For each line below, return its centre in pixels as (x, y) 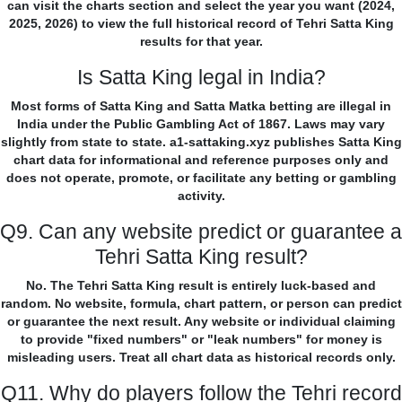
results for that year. (201, 42)
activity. (201, 196)
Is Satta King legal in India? (201, 78)
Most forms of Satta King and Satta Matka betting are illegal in (201, 106)
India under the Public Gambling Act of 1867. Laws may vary (201, 124)
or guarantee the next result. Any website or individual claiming (201, 322)
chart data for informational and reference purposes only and (201, 160)
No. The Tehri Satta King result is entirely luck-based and (201, 286)
